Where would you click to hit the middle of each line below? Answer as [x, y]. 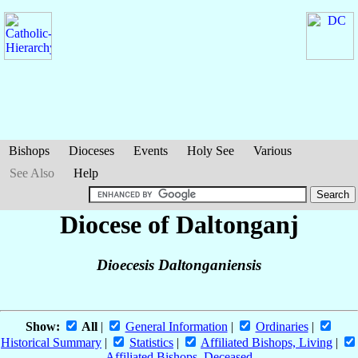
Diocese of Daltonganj [179, 225]
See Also [32, 173]
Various [272, 151]
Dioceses [91, 151]
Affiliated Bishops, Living [267, 343]
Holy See [211, 151]
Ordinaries [282, 327]
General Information [176, 327]
